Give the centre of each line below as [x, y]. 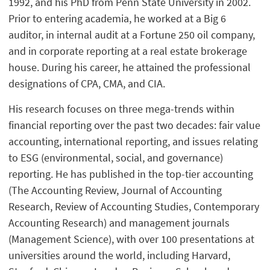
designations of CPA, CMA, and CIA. [87, 84]
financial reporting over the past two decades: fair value [135, 125]
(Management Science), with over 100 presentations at [132, 239]
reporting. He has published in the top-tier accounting [131, 174]
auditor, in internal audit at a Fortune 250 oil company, [132, 35]
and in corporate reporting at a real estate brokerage [128, 51]
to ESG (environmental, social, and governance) [116, 157]
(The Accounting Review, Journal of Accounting [115, 190]
